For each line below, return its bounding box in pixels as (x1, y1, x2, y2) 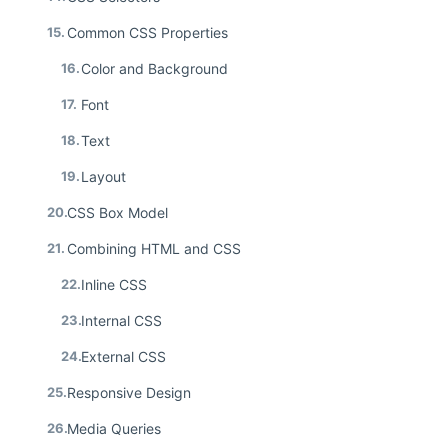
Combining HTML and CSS (67, 239, 241, 257)
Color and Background (81, 59, 228, 77)
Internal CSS (81, 311, 162, 329)
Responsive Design (67, 383, 191, 401)
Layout (81, 167, 126, 185)
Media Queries (67, 419, 161, 437)
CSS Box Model (67, 203, 168, 221)
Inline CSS (81, 275, 147, 293)
